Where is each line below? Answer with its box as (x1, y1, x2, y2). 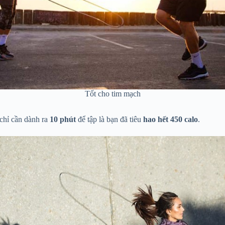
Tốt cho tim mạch (84, 89, 141, 98)
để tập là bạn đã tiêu (76, 115, 143, 124)
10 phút (48, 115, 76, 124)
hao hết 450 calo (143, 115, 198, 124)
